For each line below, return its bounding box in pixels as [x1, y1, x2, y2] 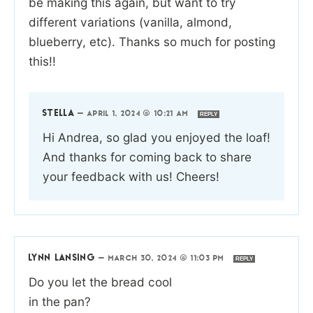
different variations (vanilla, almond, [29, 14, 232, 29]
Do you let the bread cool [29, 274, 172, 289]
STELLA [43, 108, 75, 118]
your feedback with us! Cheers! [43, 168, 219, 184]
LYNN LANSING [29, 253, 96, 263]
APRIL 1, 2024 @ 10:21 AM [87, 110, 192, 118]
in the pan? [29, 293, 91, 309]
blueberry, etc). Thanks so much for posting [29, 34, 275, 49]
